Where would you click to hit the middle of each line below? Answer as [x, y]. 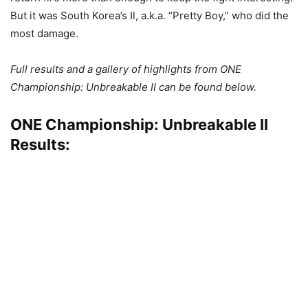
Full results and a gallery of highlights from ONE [126, 69]
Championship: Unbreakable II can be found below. [133, 87]
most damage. [44, 33]
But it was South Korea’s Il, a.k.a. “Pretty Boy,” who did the [150, 15]
